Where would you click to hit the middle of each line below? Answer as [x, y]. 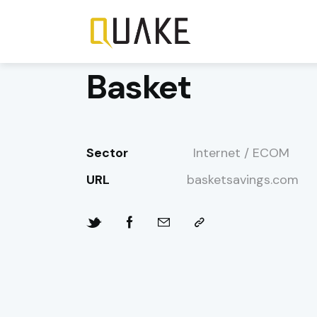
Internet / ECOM [242, 153]
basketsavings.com [243, 180]
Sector [107, 153]
